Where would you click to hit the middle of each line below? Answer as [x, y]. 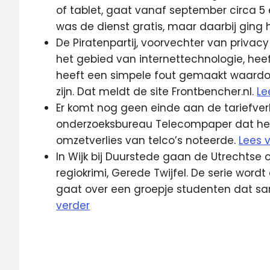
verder [73, 205]
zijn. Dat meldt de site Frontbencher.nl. [157, 91]
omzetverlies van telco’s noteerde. [148, 140]
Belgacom [69, 237]
